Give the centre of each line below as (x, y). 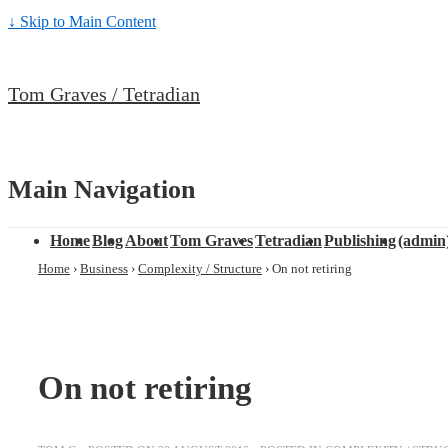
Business (104, 269)
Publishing (360, 241)
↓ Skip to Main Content (82, 21)
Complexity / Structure (200, 269)
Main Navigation (101, 189)
